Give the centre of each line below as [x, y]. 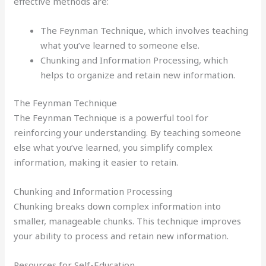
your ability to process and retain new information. [121, 236]
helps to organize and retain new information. [138, 75]
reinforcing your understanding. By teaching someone [128, 132]
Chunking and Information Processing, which [134, 60]
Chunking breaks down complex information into [118, 206]
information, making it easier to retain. [96, 162]
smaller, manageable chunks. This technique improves [128, 221]
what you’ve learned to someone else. [120, 45]
